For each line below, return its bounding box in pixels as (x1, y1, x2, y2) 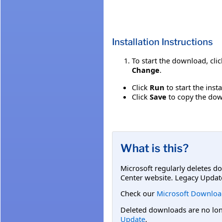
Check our (120, 188, 157, 199)
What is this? (120, 141, 189, 155)
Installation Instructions (112, 36, 213, 48)
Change (132, 65, 160, 75)
